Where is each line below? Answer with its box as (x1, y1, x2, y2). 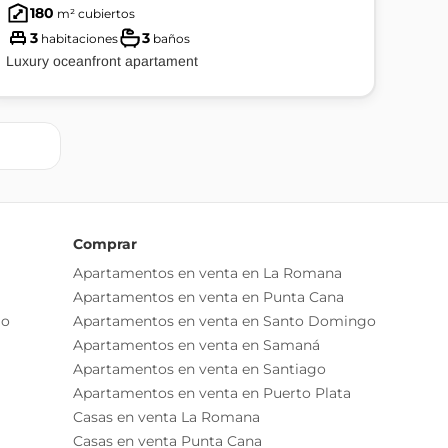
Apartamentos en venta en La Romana (73, 264, 342, 282)
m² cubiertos (54, 6, 135, 21)
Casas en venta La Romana (73, 408, 260, 426)
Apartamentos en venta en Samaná (73, 336, 320, 354)
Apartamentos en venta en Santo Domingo (73, 312, 376, 330)
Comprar (73, 235, 137, 253)
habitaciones (38, 31, 118, 46)
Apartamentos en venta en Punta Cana (73, 288, 344, 306)
